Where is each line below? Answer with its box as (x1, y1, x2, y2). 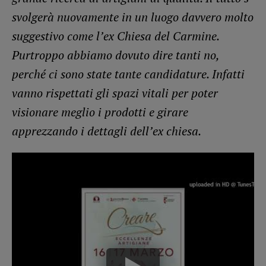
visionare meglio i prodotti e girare (12, 104, 188, 121)
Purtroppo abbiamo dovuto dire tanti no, (12, 47, 219, 64)
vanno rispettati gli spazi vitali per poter (12, 85, 218, 102)
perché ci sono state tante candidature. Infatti (12, 66, 245, 83)
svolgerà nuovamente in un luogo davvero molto (12, 9, 254, 26)
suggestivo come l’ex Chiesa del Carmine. (12, 28, 219, 45)
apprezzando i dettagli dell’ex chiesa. (12, 123, 201, 140)
